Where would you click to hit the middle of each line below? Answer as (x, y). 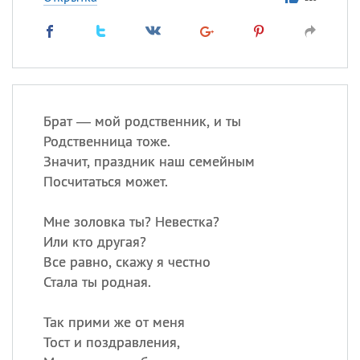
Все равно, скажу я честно (127, 262)
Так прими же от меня (114, 322)
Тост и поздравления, (111, 342)
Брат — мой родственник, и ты (142, 121)
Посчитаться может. (105, 181)
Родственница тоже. (106, 141)
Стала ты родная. (97, 282)
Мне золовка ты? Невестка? (131, 221)
